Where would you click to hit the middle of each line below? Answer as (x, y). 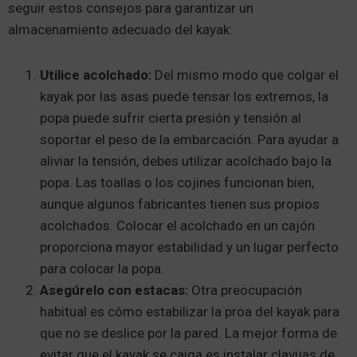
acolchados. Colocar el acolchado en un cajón (177, 225)
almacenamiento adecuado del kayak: (120, 29)
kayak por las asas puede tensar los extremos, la (184, 96)
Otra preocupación (247, 290)
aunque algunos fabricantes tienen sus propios (180, 204)
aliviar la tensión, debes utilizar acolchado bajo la (186, 161)
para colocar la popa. (102, 268)
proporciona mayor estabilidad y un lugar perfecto (189, 247)
